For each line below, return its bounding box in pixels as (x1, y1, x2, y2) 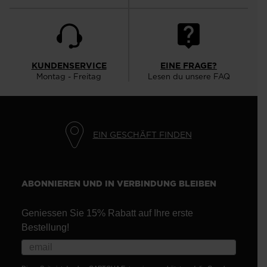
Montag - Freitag (36, 71, 101, 82)
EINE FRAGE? (160, 60, 217, 72)
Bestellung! (21, 222, 69, 233)
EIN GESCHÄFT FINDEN (92, 128, 192, 141)
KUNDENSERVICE (31, 60, 107, 72)
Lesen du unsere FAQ (147, 71, 230, 82)
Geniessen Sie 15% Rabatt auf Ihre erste (21, 208, 193, 219)
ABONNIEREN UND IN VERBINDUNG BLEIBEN (21, 178, 216, 190)
